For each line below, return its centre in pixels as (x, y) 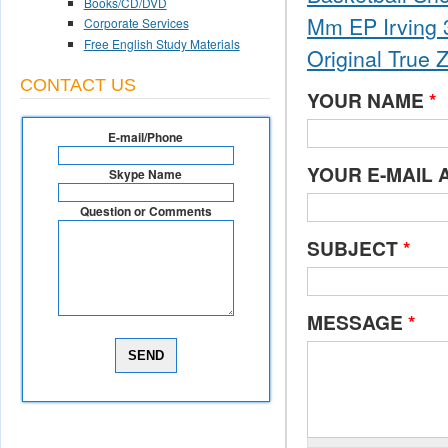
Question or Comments (145, 210)
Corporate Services (136, 23)
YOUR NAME (367, 99)
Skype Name (146, 173)
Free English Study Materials (161, 43)
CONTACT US (77, 84)
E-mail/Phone (146, 136)
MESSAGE (357, 321)
